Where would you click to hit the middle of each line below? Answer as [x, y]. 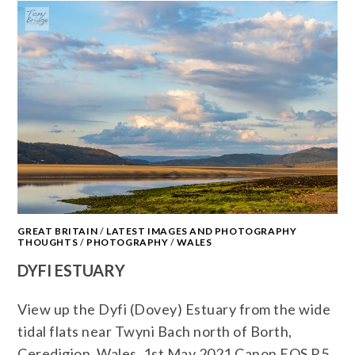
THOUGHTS [48, 242]
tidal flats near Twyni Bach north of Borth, [155, 331]
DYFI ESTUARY [72, 270]
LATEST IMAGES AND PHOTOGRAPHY [202, 231]
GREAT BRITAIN [58, 231]
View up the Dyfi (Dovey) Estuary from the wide [174, 309]
